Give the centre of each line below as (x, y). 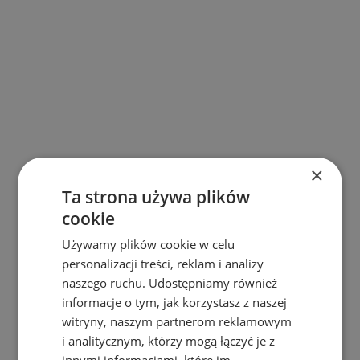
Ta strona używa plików (156, 197)
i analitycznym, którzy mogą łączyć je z (169, 341)
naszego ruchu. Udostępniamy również (170, 283)
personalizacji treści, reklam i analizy (163, 264)
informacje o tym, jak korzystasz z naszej (175, 302)
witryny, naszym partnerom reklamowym (177, 321)
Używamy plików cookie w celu (149, 244)
